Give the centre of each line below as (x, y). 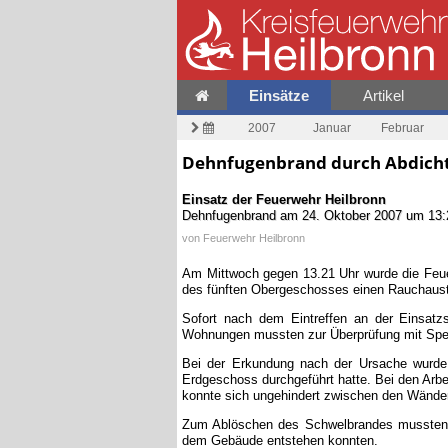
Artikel (384, 95)
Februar (402, 127)
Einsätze (279, 96)
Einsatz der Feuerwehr (253, 198)
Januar (332, 127)
